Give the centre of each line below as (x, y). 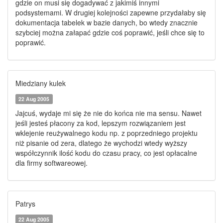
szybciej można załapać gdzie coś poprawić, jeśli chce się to (110, 32)
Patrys (25, 204)
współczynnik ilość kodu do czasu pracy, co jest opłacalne (106, 153)
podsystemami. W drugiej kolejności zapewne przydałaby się (111, 12)
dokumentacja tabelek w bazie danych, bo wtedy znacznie (107, 22)
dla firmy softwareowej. (52, 163)
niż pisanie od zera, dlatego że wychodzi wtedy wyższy (101, 143)
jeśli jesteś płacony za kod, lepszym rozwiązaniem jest (101, 123)
